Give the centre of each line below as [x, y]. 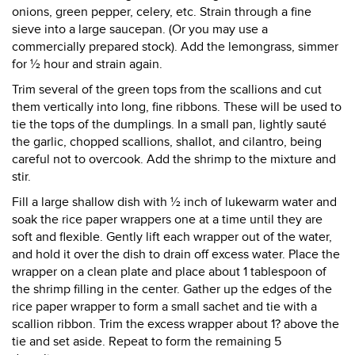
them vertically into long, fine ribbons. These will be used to [177, 107]
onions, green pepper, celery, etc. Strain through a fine [162, 12]
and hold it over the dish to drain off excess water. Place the [176, 254]
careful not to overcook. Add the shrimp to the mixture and [174, 159]
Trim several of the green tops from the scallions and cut [167, 90]
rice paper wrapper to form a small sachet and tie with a [164, 307]
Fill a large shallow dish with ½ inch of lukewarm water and [174, 202]
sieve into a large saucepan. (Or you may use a [140, 29]
